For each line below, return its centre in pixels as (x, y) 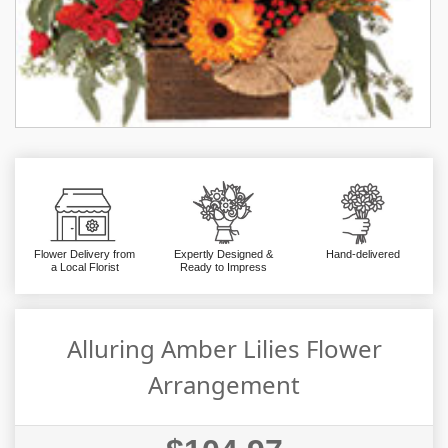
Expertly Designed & (224, 254)
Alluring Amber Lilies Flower (224, 349)
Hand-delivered (363, 254)
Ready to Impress (224, 267)
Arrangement (224, 385)
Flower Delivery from (85, 254)
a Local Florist (84, 267)
